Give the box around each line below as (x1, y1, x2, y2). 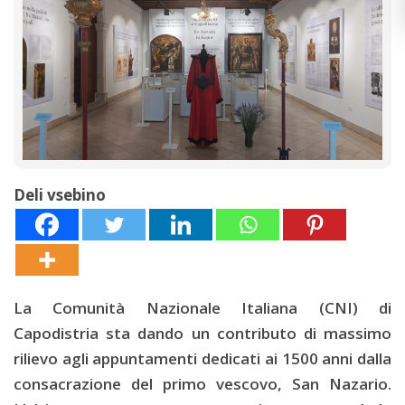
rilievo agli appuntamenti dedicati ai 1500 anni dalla (14, 348, 391, 369)
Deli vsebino (14, 184, 106, 205)
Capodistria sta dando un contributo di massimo (14, 323, 391, 344)
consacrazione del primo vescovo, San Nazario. (14, 373, 391, 394)
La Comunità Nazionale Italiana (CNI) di (14, 297, 391, 318)
